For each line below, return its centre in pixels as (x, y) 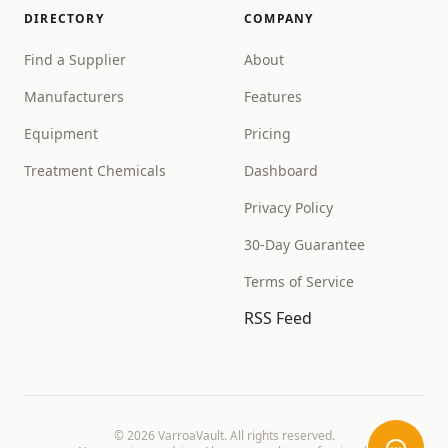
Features (273, 96)
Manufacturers (74, 96)
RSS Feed (278, 318)
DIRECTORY (64, 18)
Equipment (61, 133)
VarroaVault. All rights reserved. (244, 435)
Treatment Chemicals (95, 170)
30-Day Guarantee (304, 244)
